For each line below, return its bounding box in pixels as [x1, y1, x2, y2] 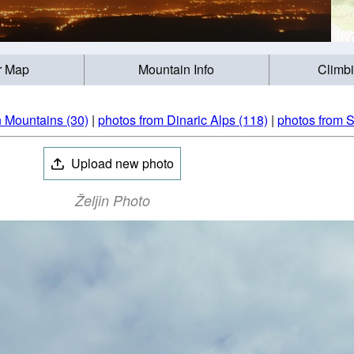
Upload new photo [67, 154, 174, 172]
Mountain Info [138, 60, 215, 79]
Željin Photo [74, 190, 150, 211]
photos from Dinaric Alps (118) [98, 111, 268, 129]
